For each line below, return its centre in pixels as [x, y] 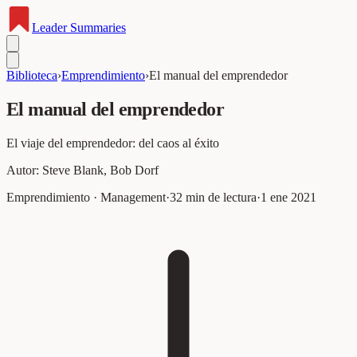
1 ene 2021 [288, 197]
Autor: [24, 170]
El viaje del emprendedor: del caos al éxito [113, 143]
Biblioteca [32, 75]
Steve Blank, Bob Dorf [100, 170]
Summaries [96, 27]
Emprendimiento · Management [86, 197]
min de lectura [220, 197]
